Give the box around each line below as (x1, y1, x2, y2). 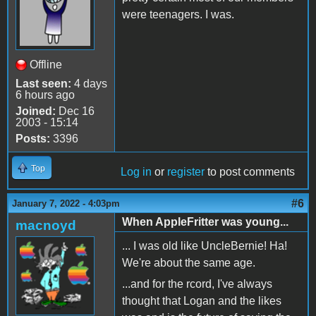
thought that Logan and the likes (122, 294, 281, 307)
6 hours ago (16, 88, 75, 101)
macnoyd (16, 217, 76, 233)
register (167, 165, 205, 178)
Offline (30, 58, 62, 71)
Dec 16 (56, 104, 95, 117)
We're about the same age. (122, 256, 255, 269)
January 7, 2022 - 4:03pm (12, 197, 120, 209)
